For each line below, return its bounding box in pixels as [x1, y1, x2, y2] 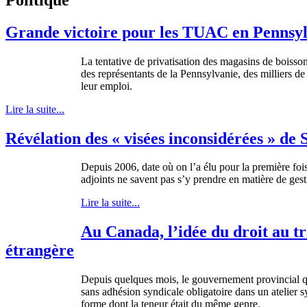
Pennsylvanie [180, 67, 238, 79]
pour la [217, 161, 252, 173]
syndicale [143, 286, 184, 298]
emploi [100, 79, 130, 92]
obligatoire [186, 286, 232, 298]
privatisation [147, 55, 200, 67]
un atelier [255, 286, 300, 298]
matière [242, 173, 273, 186]
